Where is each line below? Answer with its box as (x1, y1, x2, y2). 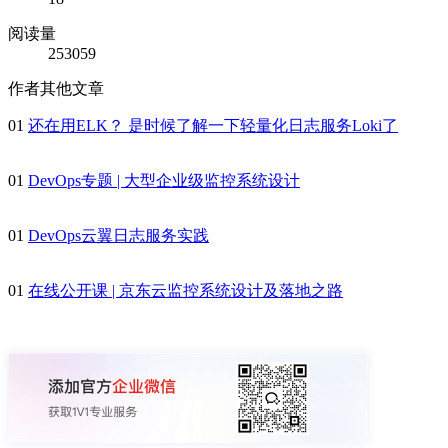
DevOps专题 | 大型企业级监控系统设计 (28, 171, 300, 189)
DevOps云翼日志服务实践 (28, 226, 209, 244)
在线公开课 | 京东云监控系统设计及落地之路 (28, 281, 343, 299)
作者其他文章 (8, 79, 104, 97)
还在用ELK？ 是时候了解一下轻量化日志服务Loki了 (28, 116, 398, 134)
